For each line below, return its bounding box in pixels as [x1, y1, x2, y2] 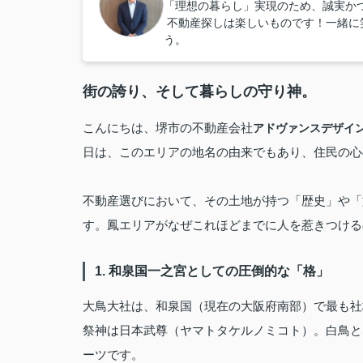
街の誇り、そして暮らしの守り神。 [83, 83, 316, 100]
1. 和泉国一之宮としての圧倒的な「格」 [95, 264, 329, 278]
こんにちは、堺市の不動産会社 [83, 121, 253, 135]
